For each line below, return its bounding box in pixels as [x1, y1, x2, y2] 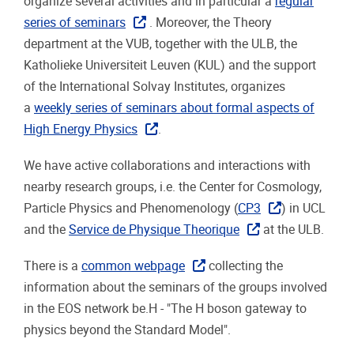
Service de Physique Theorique [69, 222, 239, 238]
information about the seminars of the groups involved [24, 280, 327, 296]
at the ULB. [260, 222, 328, 238]
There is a [24, 258, 81, 274]
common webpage [81, 258, 185, 274]
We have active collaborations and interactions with [24, 158, 311, 174]
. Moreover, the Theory [146, 14, 273, 30]
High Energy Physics [24, 121, 137, 137]
